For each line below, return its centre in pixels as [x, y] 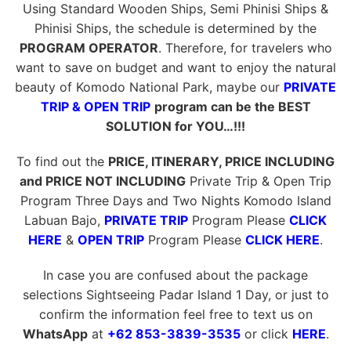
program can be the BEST [232, 106]
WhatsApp [55, 333]
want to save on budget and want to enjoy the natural [175, 67]
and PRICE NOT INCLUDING [103, 181]
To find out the [62, 161]
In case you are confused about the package [175, 275]
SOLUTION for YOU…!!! [175, 126]
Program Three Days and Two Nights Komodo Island [175, 200]
